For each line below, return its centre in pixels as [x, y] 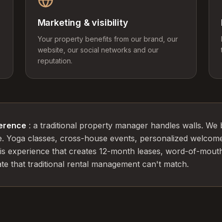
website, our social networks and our [98, 50]
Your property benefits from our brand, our [108, 39]
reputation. [55, 61]
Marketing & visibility [83, 23]
